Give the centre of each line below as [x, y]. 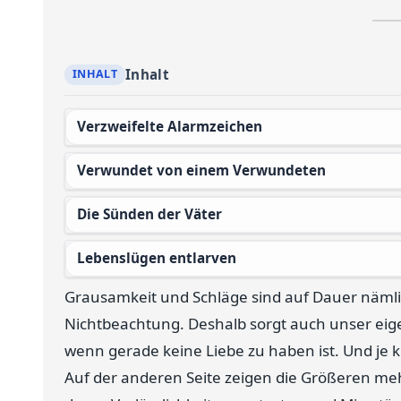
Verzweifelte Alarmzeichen [174, 126]
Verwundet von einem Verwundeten [205, 170]
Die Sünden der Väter [154, 214]
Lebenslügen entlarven [160, 258]
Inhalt [147, 74]
